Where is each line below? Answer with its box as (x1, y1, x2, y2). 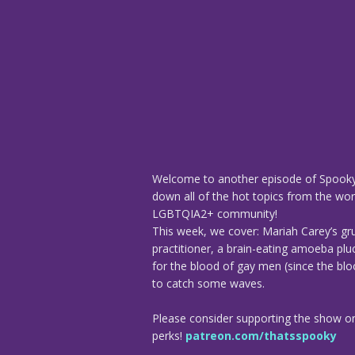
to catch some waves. (152, 275, 265, 291)
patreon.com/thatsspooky (185, 327, 337, 343)
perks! (152, 327, 185, 343)
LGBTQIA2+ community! (152, 205, 277, 221)
